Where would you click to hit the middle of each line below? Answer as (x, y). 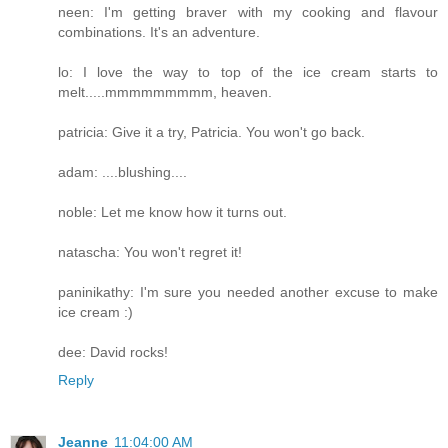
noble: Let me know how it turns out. (172, 211)
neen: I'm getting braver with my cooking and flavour (248, 11)
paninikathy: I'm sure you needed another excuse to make (248, 291)
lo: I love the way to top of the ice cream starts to (248, 71)
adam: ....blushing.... (122, 171)
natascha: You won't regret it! (150, 251)
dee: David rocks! (113, 351)
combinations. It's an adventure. (159, 31)
